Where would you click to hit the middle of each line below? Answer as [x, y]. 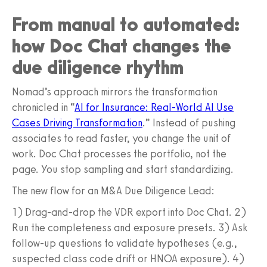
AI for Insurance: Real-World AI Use [154, 107]
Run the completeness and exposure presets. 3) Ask [130, 227]
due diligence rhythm [98, 67]
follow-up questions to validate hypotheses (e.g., [125, 243]
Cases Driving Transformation [77, 122]
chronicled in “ [43, 107]
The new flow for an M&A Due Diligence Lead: [113, 190]
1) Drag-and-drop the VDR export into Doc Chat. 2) [129, 212]
